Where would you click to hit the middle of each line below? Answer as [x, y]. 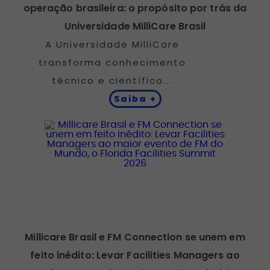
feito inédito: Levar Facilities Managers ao [135, 255]
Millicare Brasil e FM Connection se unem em [135, 237]
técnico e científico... [112, 80]
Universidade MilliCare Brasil [135, 26]
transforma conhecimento [112, 62]
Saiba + [135, 99]
